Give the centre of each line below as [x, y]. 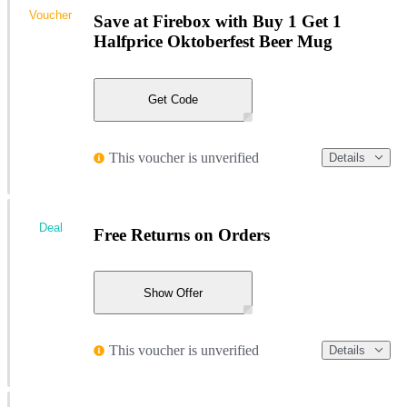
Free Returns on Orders [182, 234]
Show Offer [173, 293]
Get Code [173, 100]
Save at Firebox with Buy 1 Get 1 [218, 22]
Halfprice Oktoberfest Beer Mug [213, 42]
